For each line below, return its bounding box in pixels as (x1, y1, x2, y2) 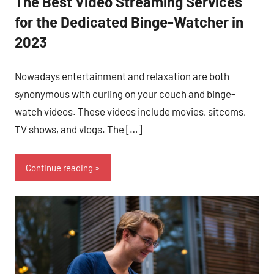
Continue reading (26, 161, 93, 173)
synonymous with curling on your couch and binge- (15, 87, 235, 100)
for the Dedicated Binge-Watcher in (15, 12, 243, 31)
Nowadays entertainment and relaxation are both (15, 70, 229, 83)
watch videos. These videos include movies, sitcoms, (15, 105, 246, 118)
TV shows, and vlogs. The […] (15, 123, 142, 136)
